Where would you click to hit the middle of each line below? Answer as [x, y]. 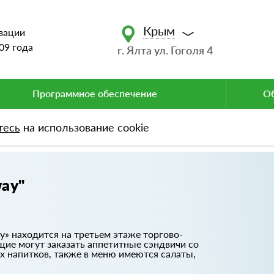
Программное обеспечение [94, 93]
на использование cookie [84, 127]
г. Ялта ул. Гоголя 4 [165, 50]
